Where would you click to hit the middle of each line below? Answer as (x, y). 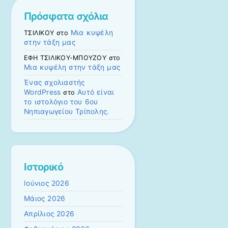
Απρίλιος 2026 (49, 214)
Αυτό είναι (96, 92)
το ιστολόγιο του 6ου (61, 102)
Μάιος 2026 (45, 199)
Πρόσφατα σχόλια (66, 17)
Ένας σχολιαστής (54, 83)
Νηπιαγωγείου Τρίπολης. (67, 112)
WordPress (42, 92)
